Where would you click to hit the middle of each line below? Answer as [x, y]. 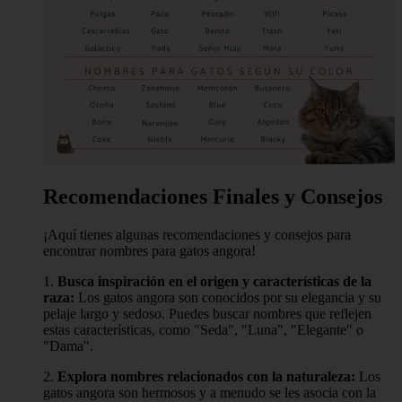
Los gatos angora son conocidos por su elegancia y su [228, 298]
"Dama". [68, 346]
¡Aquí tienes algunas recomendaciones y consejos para [197, 235]
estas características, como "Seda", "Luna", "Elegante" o [203, 330]
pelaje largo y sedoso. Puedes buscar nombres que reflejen [207, 314]
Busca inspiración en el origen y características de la [214, 282]
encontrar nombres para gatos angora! [149, 251]
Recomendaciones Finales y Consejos [213, 197]
